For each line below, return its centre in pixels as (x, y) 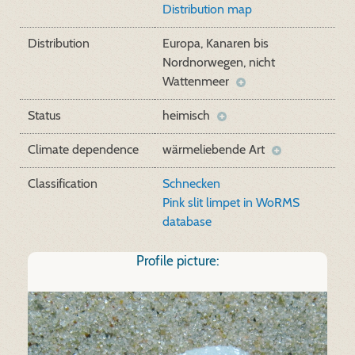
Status (44, 115)
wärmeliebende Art (215, 149)
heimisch (188, 115)
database (187, 221)
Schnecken (191, 183)
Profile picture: (177, 261)
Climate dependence (83, 149)
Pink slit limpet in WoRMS (231, 202)
